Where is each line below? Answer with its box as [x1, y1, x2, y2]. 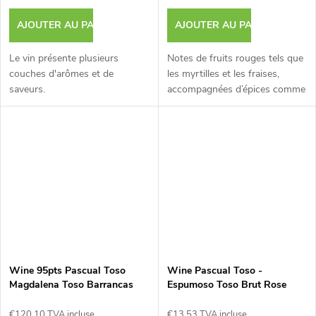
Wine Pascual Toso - [166, 264, 262, 278]
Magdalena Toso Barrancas [9, 278, 133, 292]
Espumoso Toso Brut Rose [166, 278, 286, 292]
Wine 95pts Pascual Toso [9, 264, 126, 278]
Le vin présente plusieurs [9, 51, 119, 66]
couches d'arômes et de [9, 67, 114, 81]
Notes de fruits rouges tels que [166, 51, 303, 66]
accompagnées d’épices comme [166, 83, 305, 97]
